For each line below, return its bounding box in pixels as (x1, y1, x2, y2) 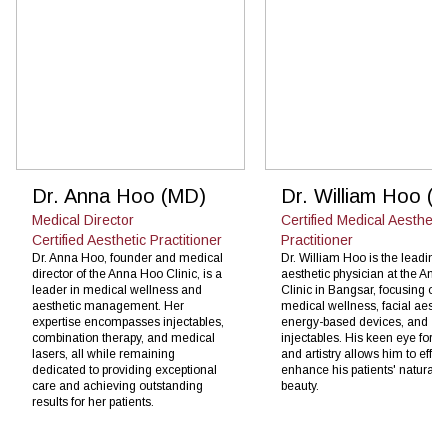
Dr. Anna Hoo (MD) (32, 184, 206, 207)
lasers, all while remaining (32, 346, 175, 361)
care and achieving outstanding (32, 378, 203, 393)
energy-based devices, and (280, 314, 428, 329)
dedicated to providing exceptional (32, 362, 217, 377)
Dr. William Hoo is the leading (280, 250, 442, 265)
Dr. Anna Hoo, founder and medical (32, 250, 223, 265)
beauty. (280, 378, 319, 393)
